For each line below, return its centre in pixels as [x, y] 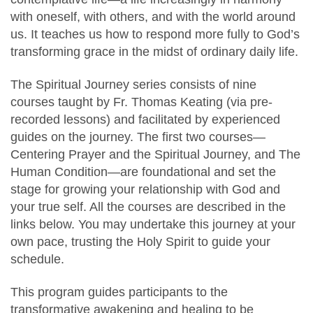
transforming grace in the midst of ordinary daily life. [154, 52]
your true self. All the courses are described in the [148, 207]
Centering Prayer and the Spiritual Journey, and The [155, 154]
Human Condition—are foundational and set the [143, 172]
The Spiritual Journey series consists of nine [133, 85]
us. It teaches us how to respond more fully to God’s [155, 34]
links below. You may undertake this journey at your [153, 224]
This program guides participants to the [119, 292]
